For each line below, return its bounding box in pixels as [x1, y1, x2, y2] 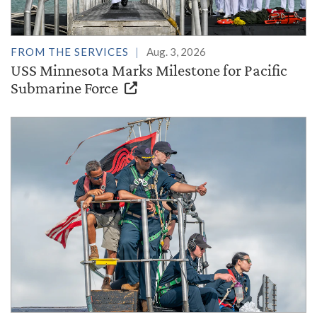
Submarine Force [11, 78, 121, 97]
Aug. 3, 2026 [146, 45, 206, 58]
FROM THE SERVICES [11, 45, 129, 58]
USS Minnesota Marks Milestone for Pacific [11, 60, 287, 79]
